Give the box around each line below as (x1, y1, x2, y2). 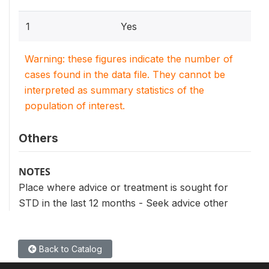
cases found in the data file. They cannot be (25, 68, 225, 80)
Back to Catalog (37, 243, 102, 254)
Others (19, 130, 58, 145)
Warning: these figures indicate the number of (25, 52, 233, 65)
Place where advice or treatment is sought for (19, 181, 228, 193)
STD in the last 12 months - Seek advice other (19, 196, 228, 209)
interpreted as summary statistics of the (25, 83, 204, 96)
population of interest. (25, 99, 125, 112)
